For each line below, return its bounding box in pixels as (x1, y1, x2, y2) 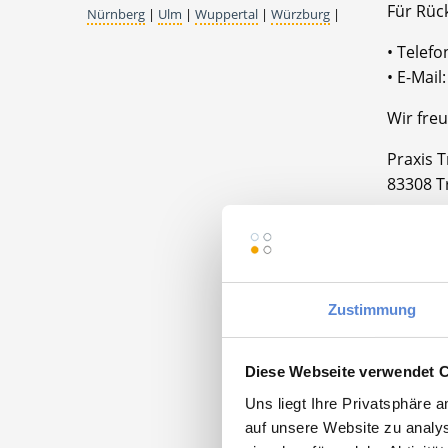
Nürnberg (87, 5, 145, 24)
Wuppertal (195, 5, 258, 24)
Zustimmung (327, 300, 417, 318)
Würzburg (271, 5, 330, 24)
